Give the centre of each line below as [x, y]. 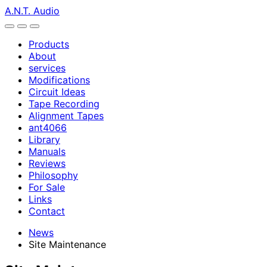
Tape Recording [64, 104]
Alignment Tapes [66, 116]
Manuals [47, 151]
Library [44, 139]
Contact [47, 211]
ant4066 [48, 128]
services [47, 68]
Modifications [59, 80]
